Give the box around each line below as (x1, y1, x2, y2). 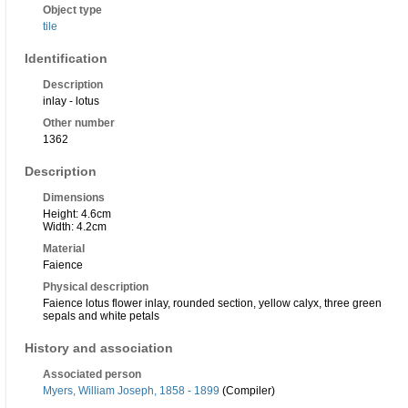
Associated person (43, 368, 141, 382)
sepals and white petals (43, 310, 159, 323)
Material (43, 242, 85, 256)
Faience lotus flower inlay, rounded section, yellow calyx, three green (43, 297, 382, 311)
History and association (25, 341, 173, 356)
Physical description (43, 280, 148, 294)
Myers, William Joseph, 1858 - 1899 (43, 384, 219, 398)
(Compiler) (219, 384, 275, 398)
